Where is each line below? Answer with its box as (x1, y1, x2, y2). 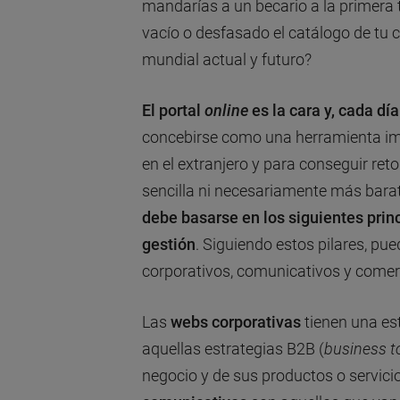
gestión (141, 234, 196, 254)
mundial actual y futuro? (141, 49, 312, 69)
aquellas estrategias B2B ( (141, 338, 324, 358)
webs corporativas (170, 312, 301, 331)
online (204, 100, 248, 120)
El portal (141, 100, 204, 120)
